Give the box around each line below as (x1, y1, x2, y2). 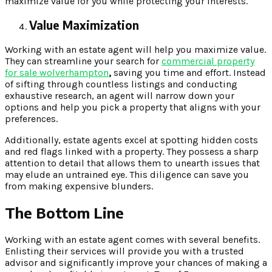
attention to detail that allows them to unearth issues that (5, 157, 260, 169)
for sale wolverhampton (5, 66, 109, 78)
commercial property (161, 55, 254, 67)
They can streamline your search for (5, 55, 161, 67)
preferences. (5, 112, 58, 124)
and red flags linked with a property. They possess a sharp (5, 145, 259, 157)
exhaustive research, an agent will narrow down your (5, 89, 234, 101)
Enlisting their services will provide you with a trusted (5, 245, 244, 257)
